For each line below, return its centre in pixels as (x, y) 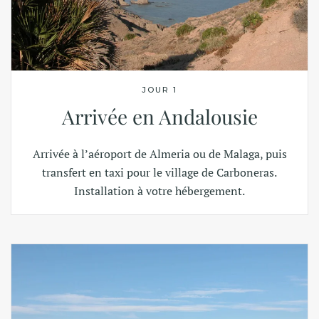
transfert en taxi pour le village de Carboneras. (159, 172)
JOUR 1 (159, 89)
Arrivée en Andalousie (159, 116)
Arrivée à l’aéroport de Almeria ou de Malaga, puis (159, 153)
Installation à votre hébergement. (159, 190)
